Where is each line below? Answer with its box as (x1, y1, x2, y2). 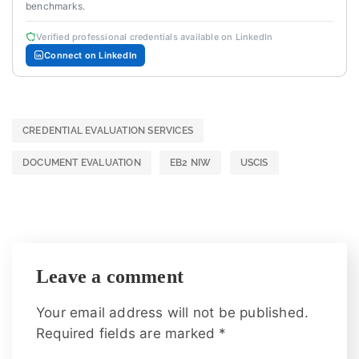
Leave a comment (36, 265, 184, 287)
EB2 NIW (170, 156, 212, 168)
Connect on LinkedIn (44, 49, 138, 61)
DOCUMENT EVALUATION (22, 156, 141, 168)
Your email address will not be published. (36, 304, 309, 321)
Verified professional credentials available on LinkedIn (36, 30, 273, 42)
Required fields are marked (36, 325, 220, 341)
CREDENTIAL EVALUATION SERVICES (22, 124, 193, 136)
